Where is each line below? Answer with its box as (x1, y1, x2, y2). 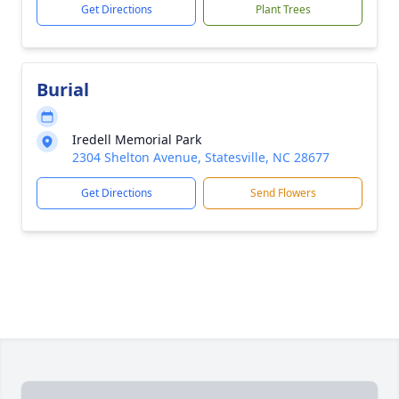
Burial (37, 77, 89, 102)
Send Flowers (249, 185, 316, 200)
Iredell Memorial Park (72, 131, 201, 148)
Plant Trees (255, 2, 311, 17)
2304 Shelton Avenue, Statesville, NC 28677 (72, 149, 330, 166)
